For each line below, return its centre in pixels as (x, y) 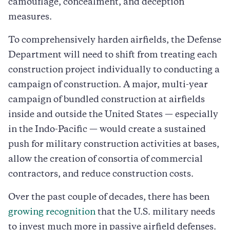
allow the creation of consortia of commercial (106, 159)
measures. (30, 17)
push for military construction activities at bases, (114, 145)
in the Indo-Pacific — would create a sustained (107, 130)
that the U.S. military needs (155, 212)
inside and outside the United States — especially (113, 115)
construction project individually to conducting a (114, 70)
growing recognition (52, 212)
